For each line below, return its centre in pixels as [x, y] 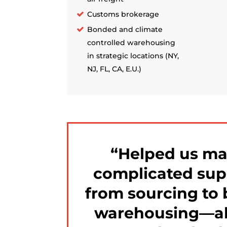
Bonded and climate [125, 29]
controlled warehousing [131, 42]
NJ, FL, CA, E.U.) [114, 69]
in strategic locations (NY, [133, 55]
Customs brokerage [123, 14]
